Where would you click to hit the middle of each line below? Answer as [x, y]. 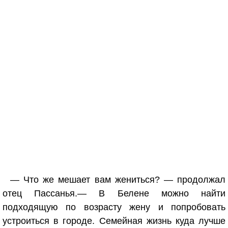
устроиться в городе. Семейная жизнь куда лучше [114, 221]
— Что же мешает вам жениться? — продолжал [118, 180]
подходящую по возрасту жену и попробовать [114, 207]
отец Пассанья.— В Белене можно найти [114, 194]
